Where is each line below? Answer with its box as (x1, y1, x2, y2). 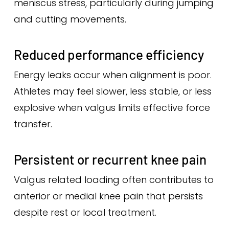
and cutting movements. (13, 13, 126, 26)
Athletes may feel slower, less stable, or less (13, 85, 212, 98)
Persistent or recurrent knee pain (13, 151, 207, 167)
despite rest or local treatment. (13, 206, 156, 219)
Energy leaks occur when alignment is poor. (13, 68, 212, 81)
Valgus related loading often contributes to (13, 173, 214, 186)
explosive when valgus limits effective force (13, 101, 210, 114)
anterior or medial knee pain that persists (13, 190, 203, 202)
